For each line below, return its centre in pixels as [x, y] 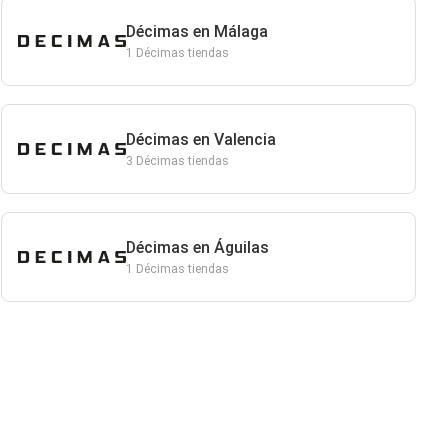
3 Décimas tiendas [177, 161]
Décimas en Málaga [196, 31]
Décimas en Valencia [200, 139]
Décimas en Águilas [197, 247]
